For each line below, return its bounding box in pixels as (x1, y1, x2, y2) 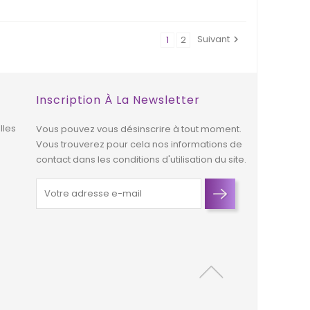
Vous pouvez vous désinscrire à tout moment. (35, 122, 241, 136)
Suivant (197, 33, 230, 46)
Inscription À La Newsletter (35, 92, 200, 109)
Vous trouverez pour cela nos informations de (35, 138, 242, 152)
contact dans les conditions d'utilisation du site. (35, 153, 246, 167)
